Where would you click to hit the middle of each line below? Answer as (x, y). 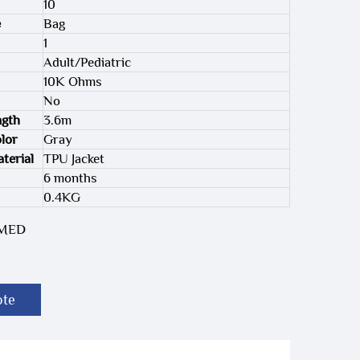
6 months (70, 178)
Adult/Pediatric (87, 62)
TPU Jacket (74, 159)
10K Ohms (73, 82)
